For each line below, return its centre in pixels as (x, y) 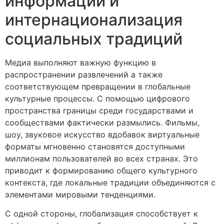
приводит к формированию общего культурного (101, 170)
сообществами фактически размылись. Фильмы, (102, 122)
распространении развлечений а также (84, 74)
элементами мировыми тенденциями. (80, 194)
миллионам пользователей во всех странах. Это (101, 158)
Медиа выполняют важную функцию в (80, 62)
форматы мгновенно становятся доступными (95, 146)
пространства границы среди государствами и (99, 110)
